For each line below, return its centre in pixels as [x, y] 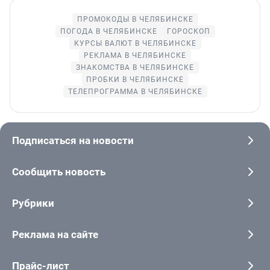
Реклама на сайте [55, 235]
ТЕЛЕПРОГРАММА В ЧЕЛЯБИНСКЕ [135, 92]
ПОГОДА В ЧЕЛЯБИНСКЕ [108, 32]
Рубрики [33, 203]
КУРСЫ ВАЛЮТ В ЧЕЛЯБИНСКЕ [135, 44]
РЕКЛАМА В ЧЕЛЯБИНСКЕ [135, 56]
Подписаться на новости [73, 141]
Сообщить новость [59, 172]
